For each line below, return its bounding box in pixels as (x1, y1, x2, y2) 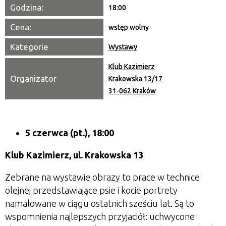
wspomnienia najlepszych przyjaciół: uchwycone (5, 211, 195, 221)
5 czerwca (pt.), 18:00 (25, 128, 114, 138)
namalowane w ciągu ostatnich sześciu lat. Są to (5, 198, 194, 208)
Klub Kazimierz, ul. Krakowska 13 (5, 150, 143, 160)
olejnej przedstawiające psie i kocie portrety (5, 185, 178, 195)
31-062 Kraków (108, 87, 156, 95)
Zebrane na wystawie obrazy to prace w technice (5, 172, 200, 182)
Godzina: (10, 3, 43, 12)
